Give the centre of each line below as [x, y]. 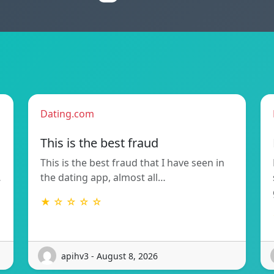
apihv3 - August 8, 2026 [109, 256]
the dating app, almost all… [103, 178]
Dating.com [67, 114]
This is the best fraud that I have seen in [132, 163]
